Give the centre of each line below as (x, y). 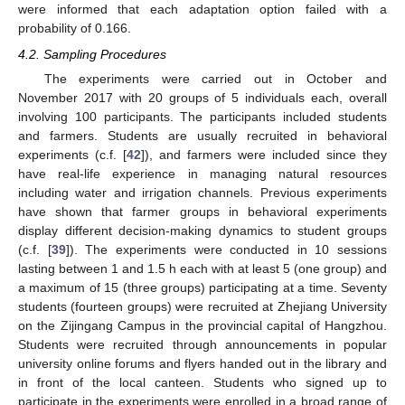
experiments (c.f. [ (72, 154)
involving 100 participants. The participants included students (202, 116)
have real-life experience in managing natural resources (202, 173)
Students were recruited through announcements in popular (202, 344)
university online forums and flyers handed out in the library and (202, 363)
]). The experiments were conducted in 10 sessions (226, 249)
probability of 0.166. (75, 28)
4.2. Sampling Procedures (92, 54)
